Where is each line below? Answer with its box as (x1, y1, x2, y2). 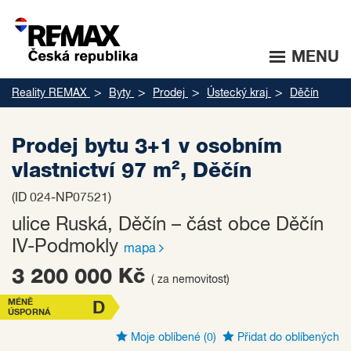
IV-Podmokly (12, 237, 124, 256)
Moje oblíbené (128, 332, 204, 343)
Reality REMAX (12, 88, 87, 99)
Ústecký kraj (207, 88, 268, 99)
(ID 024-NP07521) (12, 192, 111, 204)
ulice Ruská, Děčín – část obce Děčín (12, 215, 324, 234)
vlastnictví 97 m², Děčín (12, 161, 251, 181)
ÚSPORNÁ (8, 308, 51, 317)
